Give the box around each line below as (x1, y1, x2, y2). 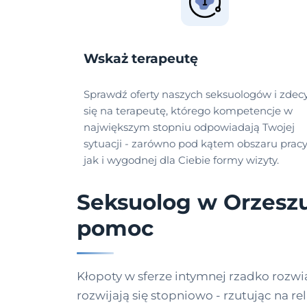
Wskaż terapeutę (84, 51, 198, 67)
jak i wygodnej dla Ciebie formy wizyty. (84, 153, 279, 167)
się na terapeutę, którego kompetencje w (84, 104, 293, 118)
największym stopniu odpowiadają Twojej (84, 121, 295, 134)
